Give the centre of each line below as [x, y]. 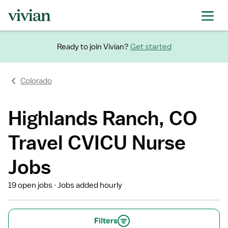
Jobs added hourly [90, 185]
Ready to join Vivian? [93, 47]
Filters [106, 221]
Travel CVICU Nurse [97, 142]
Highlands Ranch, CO [103, 118]
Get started [151, 47]
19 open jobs [30, 185]
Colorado [36, 81]
